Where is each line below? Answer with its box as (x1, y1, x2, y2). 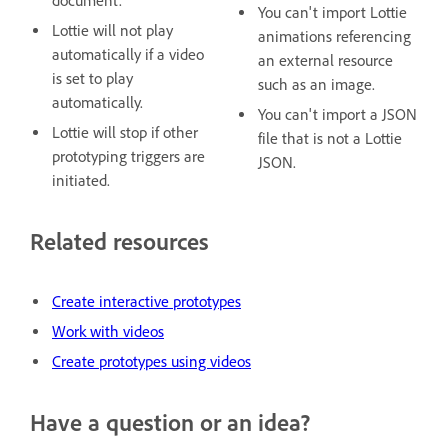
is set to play (52, 69, 133, 89)
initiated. (52, 171, 110, 191)
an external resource (258, 51, 393, 71)
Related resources (30, 227, 209, 257)
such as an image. (258, 75, 375, 95)
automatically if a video (52, 45, 204, 65)
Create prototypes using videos (52, 352, 251, 371)
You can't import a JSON (258, 105, 417, 125)
